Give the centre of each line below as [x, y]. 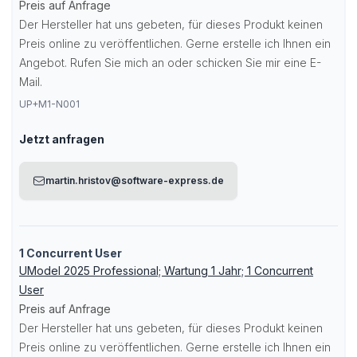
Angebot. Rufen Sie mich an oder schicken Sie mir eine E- [170, 63]
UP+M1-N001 [49, 104]
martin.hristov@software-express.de [135, 180]
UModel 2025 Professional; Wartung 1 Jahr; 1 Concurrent [166, 271]
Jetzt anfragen [62, 139]
